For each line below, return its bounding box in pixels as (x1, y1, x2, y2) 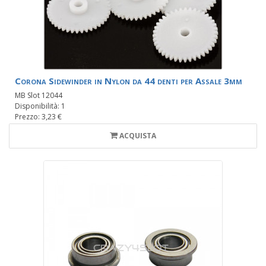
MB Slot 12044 (15, 90, 62, 101)
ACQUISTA (119, 131, 156, 141)
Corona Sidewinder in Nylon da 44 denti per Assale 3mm (15, 75, 242, 87)
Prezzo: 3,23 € (15, 112, 62, 122)
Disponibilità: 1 (15, 101, 65, 112)
